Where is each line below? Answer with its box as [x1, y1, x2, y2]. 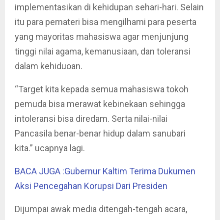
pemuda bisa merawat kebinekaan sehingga [15, 99, 185, 109]
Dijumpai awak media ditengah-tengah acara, [15, 204, 187, 214]
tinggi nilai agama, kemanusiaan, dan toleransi [15, 46, 191, 56]
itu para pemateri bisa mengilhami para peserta [15, 17, 196, 27]
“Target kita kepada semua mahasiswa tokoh [15, 84, 189, 94]
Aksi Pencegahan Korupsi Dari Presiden [15, 181, 167, 191]
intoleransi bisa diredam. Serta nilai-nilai [15, 113, 167, 124]
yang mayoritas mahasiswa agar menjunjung [15, 31, 189, 42]
